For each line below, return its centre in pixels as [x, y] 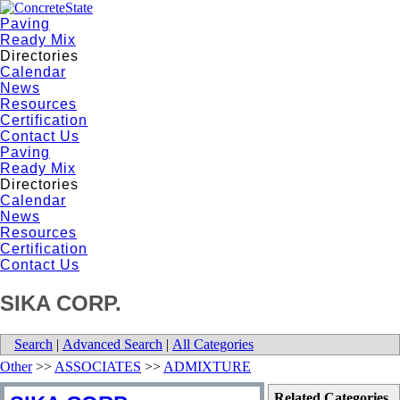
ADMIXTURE [207, 366]
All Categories [213, 344]
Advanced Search [112, 344]
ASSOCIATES [98, 366]
